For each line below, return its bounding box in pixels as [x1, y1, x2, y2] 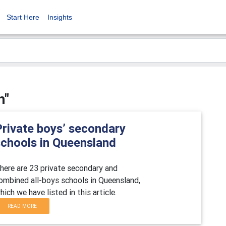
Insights [47, 13, 72, 21]
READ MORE [7, 203, 37, 209]
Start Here [7, 13, 39, 21]
